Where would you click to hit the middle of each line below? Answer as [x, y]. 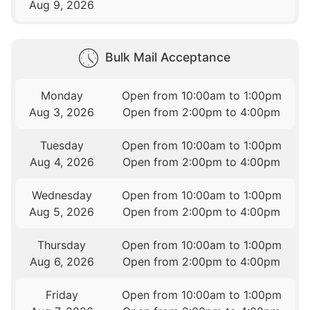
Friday [62, 295]
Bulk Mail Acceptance [167, 57]
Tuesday [62, 146]
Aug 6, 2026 [62, 262]
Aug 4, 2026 [62, 162]
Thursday [62, 245]
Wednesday [62, 195]
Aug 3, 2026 [62, 112]
